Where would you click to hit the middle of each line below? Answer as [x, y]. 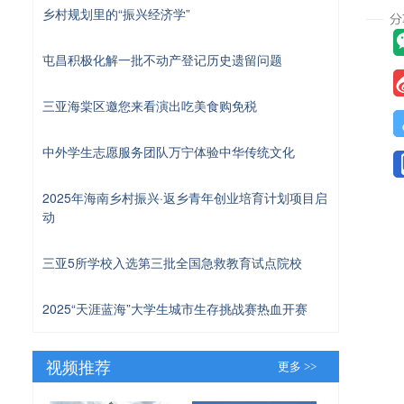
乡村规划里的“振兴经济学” [116, 13]
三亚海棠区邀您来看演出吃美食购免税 [150, 105]
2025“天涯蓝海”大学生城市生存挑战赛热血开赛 [175, 308]
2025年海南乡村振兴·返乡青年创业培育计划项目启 [185, 197]
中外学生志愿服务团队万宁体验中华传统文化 [169, 151]
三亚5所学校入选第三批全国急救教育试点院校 [172, 262]
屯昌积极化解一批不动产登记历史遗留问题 [162, 59]
